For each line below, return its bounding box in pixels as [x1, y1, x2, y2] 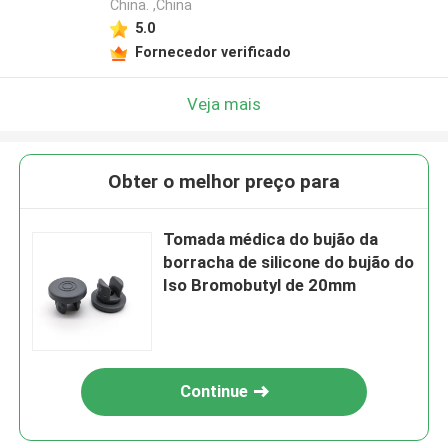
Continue [180, 381, 249, 402]
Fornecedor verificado [134, 43, 291, 60]
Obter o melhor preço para [108, 170, 340, 194]
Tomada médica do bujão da [163, 229, 379, 250]
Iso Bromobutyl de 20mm [163, 275, 357, 296]
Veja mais [187, 93, 261, 114]
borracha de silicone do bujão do [163, 252, 415, 273]
